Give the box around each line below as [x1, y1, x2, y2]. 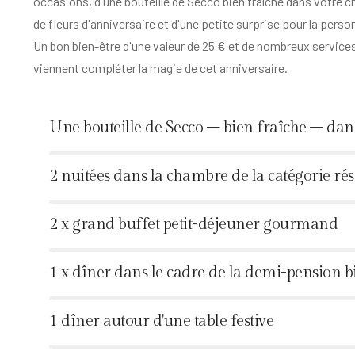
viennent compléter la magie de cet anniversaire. [33, 59, 288, 75]
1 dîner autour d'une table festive [49, 311, 273, 330]
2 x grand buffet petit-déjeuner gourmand [49, 214, 338, 234]
